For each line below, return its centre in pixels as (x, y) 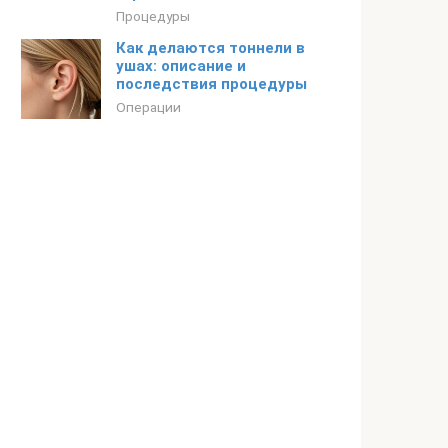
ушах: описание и (181, 66)
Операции (148, 107)
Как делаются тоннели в (210, 48)
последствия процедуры (211, 84)
